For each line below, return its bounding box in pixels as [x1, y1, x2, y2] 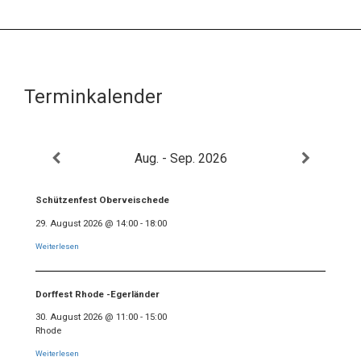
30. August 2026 [35, 310, 102, 322]
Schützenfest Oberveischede [35, 194, 169, 206]
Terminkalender [24, 85, 163, 109]
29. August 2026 [35, 217, 102, 229]
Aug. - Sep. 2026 [135, 151, 227, 167]
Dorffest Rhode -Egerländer [35, 288, 160, 300]
